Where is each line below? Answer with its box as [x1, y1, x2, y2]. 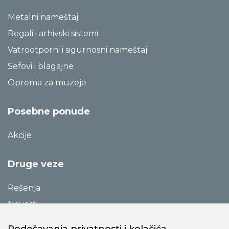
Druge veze [8, 158, 64, 170]
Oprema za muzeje [8, 77, 86, 87]
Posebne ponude [8, 105, 90, 117]
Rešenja [8, 182, 40, 193]
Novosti [8, 199, 38, 209]
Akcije [8, 130, 32, 140]
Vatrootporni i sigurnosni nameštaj [8, 44, 147, 55]
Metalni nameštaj [8, 12, 78, 22]
